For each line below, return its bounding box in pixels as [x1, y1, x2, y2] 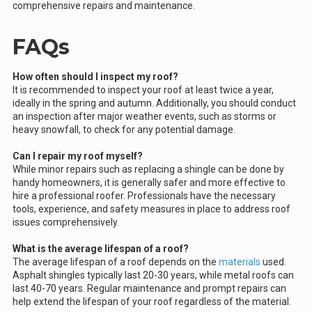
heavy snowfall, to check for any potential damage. [13, 124, 235, 136]
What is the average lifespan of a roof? [13, 243, 189, 255]
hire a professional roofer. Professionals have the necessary [13, 190, 276, 202]
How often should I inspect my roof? [13, 71, 178, 83]
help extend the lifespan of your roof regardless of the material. [13, 296, 291, 308]
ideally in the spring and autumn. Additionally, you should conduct [13, 97, 296, 109]
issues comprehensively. [13, 217, 119, 228]
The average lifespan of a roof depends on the [13, 256, 219, 268]
